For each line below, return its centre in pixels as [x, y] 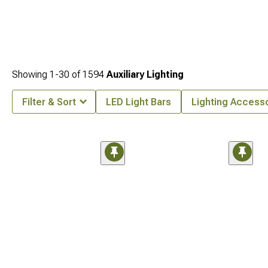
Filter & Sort [49, 102]
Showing [31, 74]
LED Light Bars [138, 102]
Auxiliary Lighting [145, 74]
